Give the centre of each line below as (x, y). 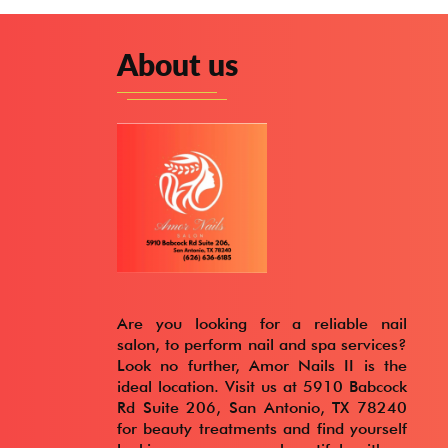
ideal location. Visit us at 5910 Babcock (262, 386)
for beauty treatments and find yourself (262, 428)
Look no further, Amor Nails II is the (262, 365)
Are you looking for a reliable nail (262, 323)
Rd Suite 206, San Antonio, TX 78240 (262, 407)
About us (177, 63)
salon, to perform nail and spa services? (262, 344)
